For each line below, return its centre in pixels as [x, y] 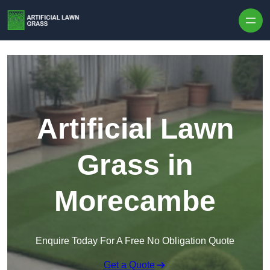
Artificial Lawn [135, 129]
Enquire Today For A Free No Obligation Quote [135, 241]
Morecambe [135, 201]
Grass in [135, 165]
